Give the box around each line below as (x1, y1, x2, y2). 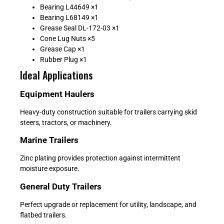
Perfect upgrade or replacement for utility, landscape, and (20, 200, 196, 208)
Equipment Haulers (20, 88, 94, 99)
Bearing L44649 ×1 (40, 2, 98, 11)
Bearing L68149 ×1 (40, 13, 98, 21)
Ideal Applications (20, 67, 93, 82)
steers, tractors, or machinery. (20, 118, 112, 126)
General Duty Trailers (20, 181, 101, 191)
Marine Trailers (20, 135, 78, 145)
